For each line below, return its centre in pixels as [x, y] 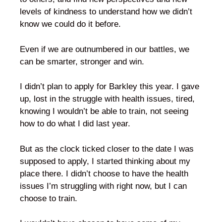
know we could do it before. [70, 24]
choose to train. [49, 198]
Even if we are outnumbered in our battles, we [105, 49]
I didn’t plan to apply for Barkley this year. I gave [110, 86]
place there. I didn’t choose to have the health [104, 173]
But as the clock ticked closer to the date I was [107, 149]
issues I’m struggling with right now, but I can [103, 186]
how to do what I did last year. [75, 124]
